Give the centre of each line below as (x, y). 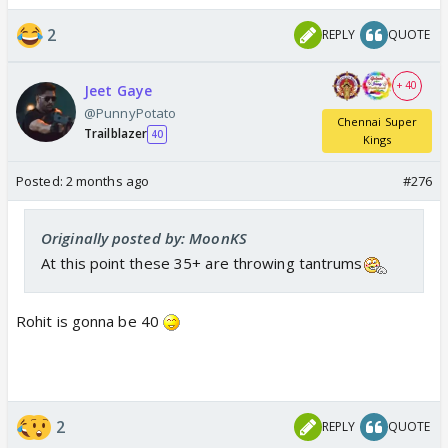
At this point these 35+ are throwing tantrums (202, 262)
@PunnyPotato (130, 113)
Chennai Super (377, 121)
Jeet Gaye (118, 91)
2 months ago (107, 180)
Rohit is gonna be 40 (90, 320)
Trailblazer (116, 134)
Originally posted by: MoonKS (144, 237)
